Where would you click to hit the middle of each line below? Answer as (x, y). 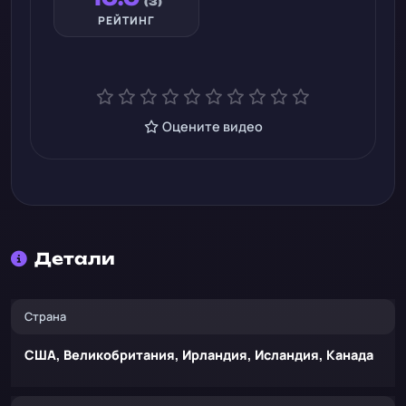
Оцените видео (212, 126)
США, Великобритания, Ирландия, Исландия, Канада (199, 355)
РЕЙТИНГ (126, 20)
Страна (45, 316)
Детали (75, 258)
